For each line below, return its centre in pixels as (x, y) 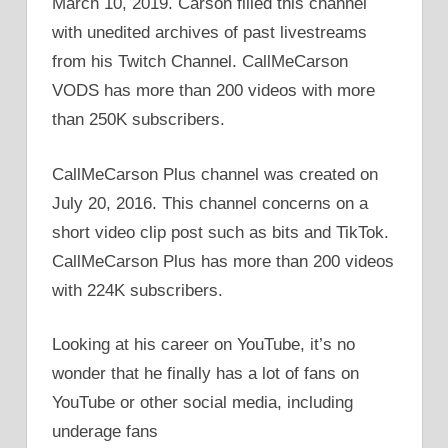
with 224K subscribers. (137, 290)
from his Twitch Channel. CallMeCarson (200, 62)
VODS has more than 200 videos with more (213, 91)
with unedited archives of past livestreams (209, 33)
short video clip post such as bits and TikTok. (220, 232)
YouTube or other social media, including (202, 403)
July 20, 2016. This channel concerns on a (210, 203)
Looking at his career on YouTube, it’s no (203, 345)
